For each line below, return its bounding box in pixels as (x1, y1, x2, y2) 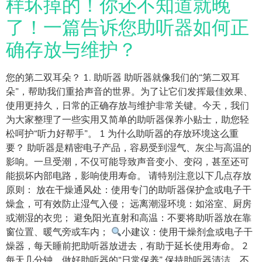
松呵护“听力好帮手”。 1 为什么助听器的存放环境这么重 (6, 127, 239, 141)
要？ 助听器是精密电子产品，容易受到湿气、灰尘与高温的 (6, 142, 251, 155)
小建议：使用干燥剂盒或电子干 (122, 226, 253, 239)
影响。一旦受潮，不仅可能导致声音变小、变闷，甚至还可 (6, 156, 249, 169)
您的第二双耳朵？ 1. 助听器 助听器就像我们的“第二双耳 (6, 71, 240, 85)
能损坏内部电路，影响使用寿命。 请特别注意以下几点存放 (6, 170, 251, 183)
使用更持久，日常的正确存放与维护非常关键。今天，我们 (6, 99, 249, 113)
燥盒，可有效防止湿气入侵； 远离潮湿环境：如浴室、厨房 (6, 198, 251, 211)
